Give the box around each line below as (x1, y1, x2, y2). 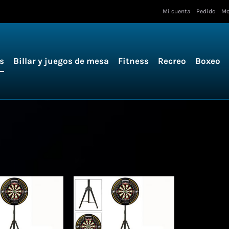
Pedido (196, 8, 216, 15)
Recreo (158, 56, 186, 66)
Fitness (118, 56, 149, 66)
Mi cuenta (163, 8, 191, 15)
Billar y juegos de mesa (13, 56, 109, 66)
